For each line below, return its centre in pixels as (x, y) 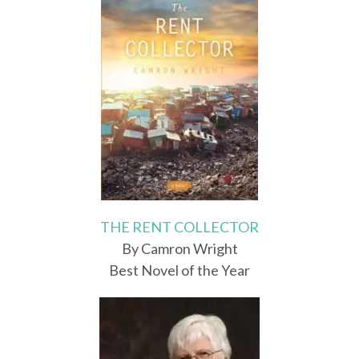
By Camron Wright (179, 249)
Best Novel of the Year (179, 270)
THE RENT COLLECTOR (179, 227)
